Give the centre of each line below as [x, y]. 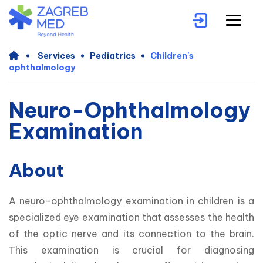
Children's [172, 56]
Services [56, 56]
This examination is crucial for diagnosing [131, 250]
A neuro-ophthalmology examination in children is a [131, 201]
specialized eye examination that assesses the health [131, 218]
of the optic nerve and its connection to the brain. [131, 234]
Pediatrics [113, 56]
